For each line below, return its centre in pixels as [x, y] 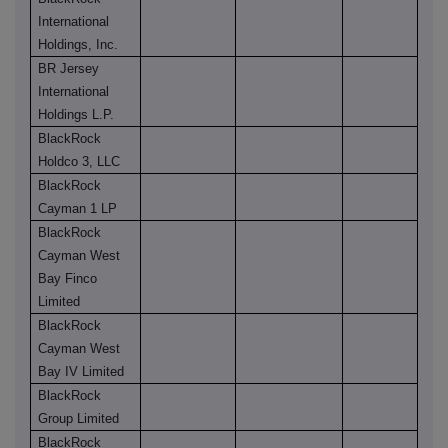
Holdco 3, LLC [79, 162]
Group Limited [79, 419]
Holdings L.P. [76, 115]
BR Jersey [69, 69]
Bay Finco [68, 279]
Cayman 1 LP [78, 209]
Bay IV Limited [81, 372]
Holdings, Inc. [78, 45]
